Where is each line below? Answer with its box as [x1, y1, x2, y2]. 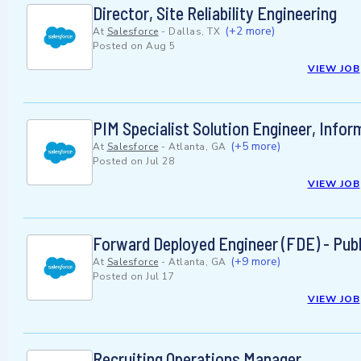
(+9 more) [230, 254, 280, 270]
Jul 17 [146, 270, 174, 284]
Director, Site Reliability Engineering [93, 2, 337, 24]
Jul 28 [146, 155, 174, 168]
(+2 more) [224, 23, 275, 39]
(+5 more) [230, 139, 280, 155]
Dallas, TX [168, 25, 220, 39]
